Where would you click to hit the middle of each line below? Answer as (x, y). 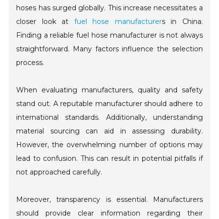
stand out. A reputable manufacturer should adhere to (109, 104)
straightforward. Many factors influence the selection (109, 49)
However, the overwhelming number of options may (109, 145)
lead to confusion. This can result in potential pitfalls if (109, 159)
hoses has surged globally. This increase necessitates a (109, 8)
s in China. (182, 22)
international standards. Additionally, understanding (109, 118)
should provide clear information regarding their (109, 213)
